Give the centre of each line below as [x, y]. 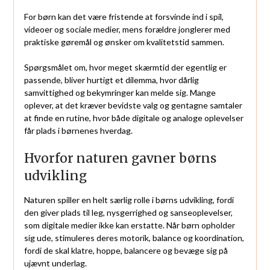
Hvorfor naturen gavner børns [120, 158]
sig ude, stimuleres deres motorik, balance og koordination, [134, 237]
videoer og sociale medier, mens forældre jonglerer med [127, 29]
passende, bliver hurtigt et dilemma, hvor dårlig [111, 80]
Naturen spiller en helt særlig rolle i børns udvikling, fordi [129, 199]
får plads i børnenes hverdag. [78, 130]
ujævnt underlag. [55, 263]
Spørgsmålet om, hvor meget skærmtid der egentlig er [125, 67]
